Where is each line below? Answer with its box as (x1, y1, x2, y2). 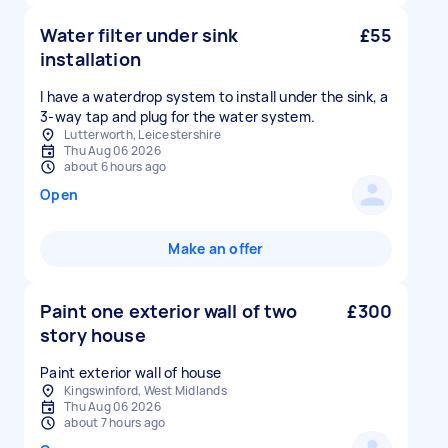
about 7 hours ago (64, 414, 166, 431)
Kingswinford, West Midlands (64, 382, 227, 399)
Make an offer (168, 239, 264, 258)
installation (40, 47, 141, 71)
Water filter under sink (40, 23, 239, 47)
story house (40, 323, 146, 347)
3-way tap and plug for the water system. (40, 107, 315, 126)
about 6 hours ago (64, 158, 167, 175)
